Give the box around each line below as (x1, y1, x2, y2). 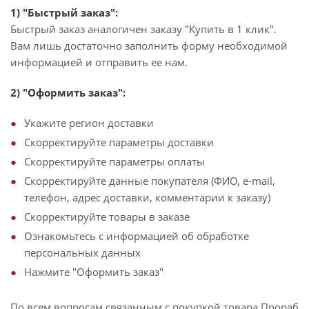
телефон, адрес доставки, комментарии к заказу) (24, 190, 270, 204)
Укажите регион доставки (24, 116, 154, 130)
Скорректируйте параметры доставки (24, 135, 214, 149)
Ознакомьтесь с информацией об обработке (24, 229, 249, 243)
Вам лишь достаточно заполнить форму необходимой (10, 39, 288, 52)
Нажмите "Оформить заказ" (24, 265, 163, 279)
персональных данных (24, 246, 141, 259)
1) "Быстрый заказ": (10, 6, 118, 19)
